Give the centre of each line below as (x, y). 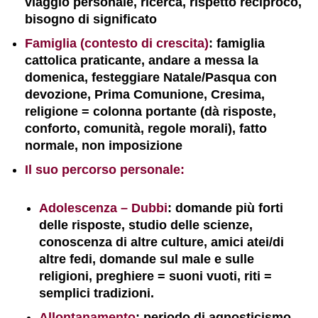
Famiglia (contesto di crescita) (117, 43)
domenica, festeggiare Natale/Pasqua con (151, 77)
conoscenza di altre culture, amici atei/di (161, 242)
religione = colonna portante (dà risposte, (150, 111)
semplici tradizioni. (97, 293)
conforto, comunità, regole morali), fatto (146, 128)
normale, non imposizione (104, 146)
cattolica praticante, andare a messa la (142, 60)
